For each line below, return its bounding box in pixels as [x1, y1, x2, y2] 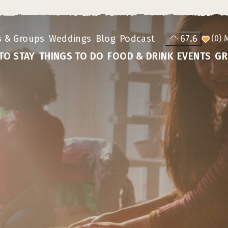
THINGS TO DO [39, 50, 104, 62]
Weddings [48, 33, 92, 44]
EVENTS [177, 50, 211, 62]
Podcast [119, 33, 155, 44]
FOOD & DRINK [107, 50, 173, 62]
